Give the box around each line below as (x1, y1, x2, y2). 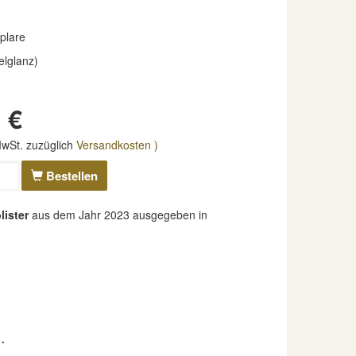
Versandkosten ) (75, 137, 158, 153)
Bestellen (42, 166, 98, 184)
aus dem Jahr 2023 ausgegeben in (29, 207, 207, 222)
